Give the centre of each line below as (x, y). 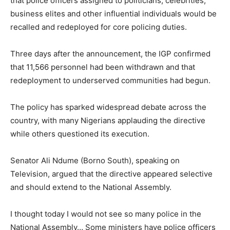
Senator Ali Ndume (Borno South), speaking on (95, 161)
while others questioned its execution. (80, 134)
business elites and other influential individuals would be (113, 14)
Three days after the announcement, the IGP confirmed (110, 54)
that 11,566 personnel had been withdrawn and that (103, 67)
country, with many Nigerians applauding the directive (108, 121)
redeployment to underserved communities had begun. (110, 81)
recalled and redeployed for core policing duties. (99, 27)
